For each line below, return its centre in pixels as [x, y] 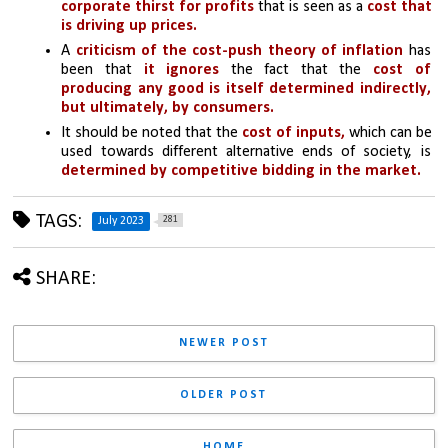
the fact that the [302, 70]
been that [102, 70]
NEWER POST [223, 343]
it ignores [181, 70]
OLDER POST [224, 395]
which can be [389, 133]
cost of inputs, [292, 133]
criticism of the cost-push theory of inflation [239, 51]
